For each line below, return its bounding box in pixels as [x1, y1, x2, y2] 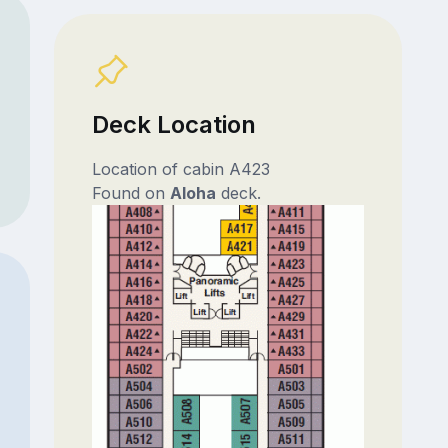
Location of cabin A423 [91, 159, 270, 180]
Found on [91, 183, 170, 204]
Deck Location [91, 110, 256, 140]
